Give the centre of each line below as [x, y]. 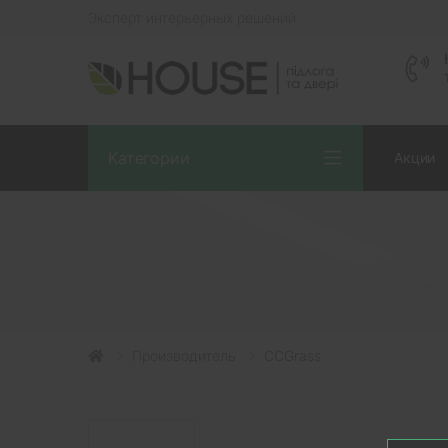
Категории [149, 157]
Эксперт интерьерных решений [192, 18]
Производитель [184, 355]
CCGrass [292, 355]
